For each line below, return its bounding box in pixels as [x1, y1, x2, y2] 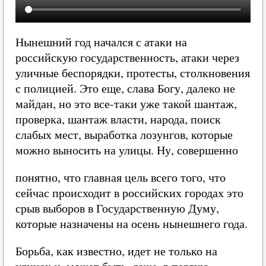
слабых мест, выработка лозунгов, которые [15, 126, 233, 142]
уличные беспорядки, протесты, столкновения [15, 65, 250, 81]
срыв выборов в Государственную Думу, [15, 200, 219, 216]
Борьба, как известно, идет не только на [15, 243, 217, 259]
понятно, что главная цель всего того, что [15, 169, 226, 185]
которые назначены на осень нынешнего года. [15, 216, 248, 232]
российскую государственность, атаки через [15, 49, 239, 65]
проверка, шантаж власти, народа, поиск [15, 111, 221, 127]
